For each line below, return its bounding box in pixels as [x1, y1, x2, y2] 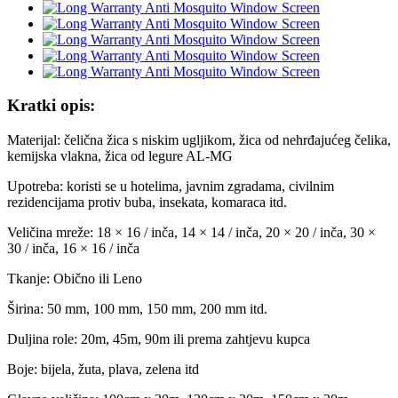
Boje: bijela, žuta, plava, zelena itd [7, 362, 199, 378]
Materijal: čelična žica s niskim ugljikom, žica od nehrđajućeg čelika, [7, 132, 391, 148]
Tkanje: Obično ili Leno [7, 271, 142, 287]
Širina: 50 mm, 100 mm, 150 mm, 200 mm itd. [7, 301, 267, 317]
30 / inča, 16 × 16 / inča [7, 241, 139, 257]
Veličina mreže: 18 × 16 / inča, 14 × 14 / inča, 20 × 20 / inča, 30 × [7, 225, 376, 241]
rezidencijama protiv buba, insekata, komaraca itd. [7, 195, 287, 211]
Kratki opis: [7, 96, 95, 115]
